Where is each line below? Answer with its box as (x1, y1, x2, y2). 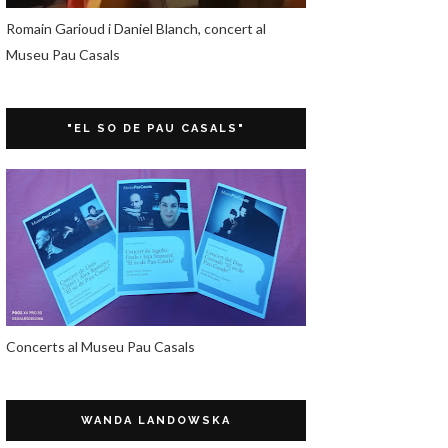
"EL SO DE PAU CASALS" (67, 122, 245, 135)
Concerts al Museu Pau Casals (6, 338, 195, 355)
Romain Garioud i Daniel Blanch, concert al (6, 20, 266, 37)
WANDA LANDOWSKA (81, 414, 231, 427)
